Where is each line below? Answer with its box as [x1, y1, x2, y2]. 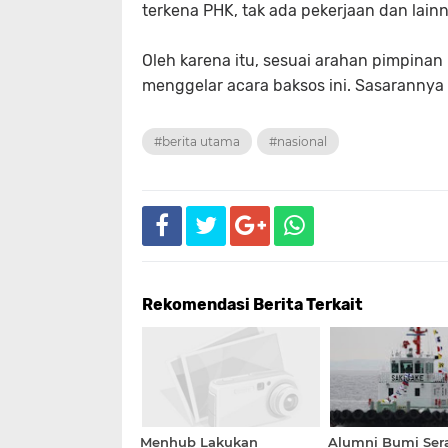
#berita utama [154, 134, 240, 149]
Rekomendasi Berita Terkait [142, 295, 363, 314]
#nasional [269, 134, 327, 149]
